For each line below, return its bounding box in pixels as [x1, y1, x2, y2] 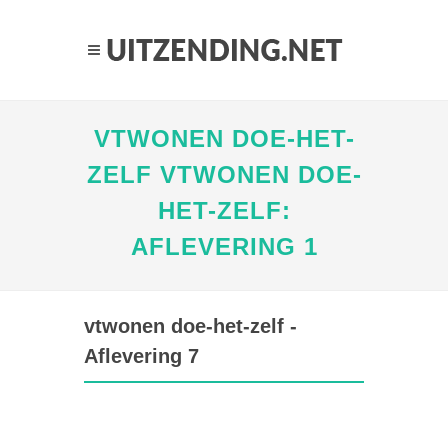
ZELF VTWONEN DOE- [86, 161, 362, 188]
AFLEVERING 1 [130, 233, 318, 260]
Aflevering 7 [84, 345, 199, 367]
